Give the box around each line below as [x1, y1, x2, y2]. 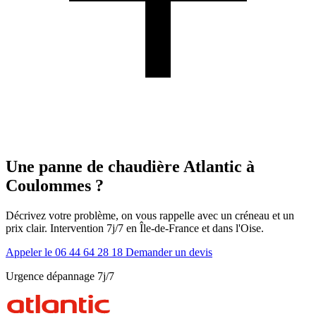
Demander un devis [126, 246, 212, 259]
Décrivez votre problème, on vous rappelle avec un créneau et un [6, 209, 294, 222]
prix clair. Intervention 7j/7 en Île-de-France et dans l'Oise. [6, 222, 264, 235]
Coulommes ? [6, 176, 104, 195]
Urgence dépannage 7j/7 [6, 270, 114, 283]
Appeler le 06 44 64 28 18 [6, 246, 126, 259]
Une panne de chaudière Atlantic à [6, 157, 255, 176]
